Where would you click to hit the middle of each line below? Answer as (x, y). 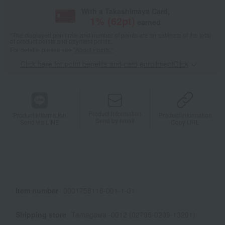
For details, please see (42, 50)
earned (149, 22)
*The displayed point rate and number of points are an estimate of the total (110, 35)
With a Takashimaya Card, (125, 11)
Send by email (115, 120)
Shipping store (41, 215)
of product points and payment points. (61, 41)
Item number (37, 191)
